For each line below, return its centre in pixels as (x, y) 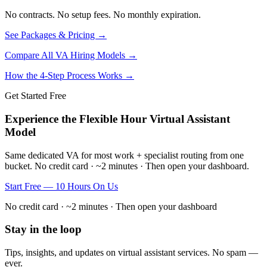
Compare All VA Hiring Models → (71, 55)
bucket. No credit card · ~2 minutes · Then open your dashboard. (127, 166)
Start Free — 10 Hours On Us (61, 186)
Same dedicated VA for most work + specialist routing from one (124, 155)
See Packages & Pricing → (56, 35)
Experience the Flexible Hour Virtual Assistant (117, 119)
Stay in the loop (43, 229)
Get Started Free (35, 96)
